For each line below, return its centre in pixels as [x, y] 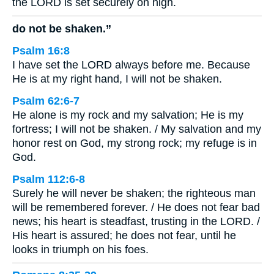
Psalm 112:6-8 [49, 179]
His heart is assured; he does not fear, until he [124, 235]
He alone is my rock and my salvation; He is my [128, 115]
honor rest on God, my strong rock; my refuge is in [135, 143]
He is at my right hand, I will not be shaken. [117, 79]
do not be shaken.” [62, 28]
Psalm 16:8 [41, 50]
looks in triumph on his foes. [80, 249]
